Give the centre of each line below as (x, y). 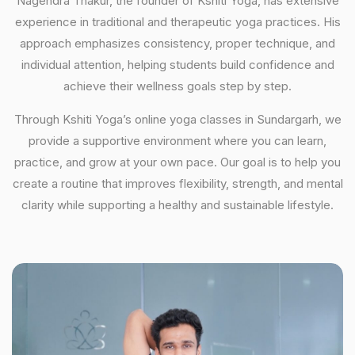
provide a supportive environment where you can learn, (177, 140)
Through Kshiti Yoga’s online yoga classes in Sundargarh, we (177, 119)
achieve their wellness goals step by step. (177, 86)
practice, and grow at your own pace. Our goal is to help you (177, 162)
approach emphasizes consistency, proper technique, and (177, 43)
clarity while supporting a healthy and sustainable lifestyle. (177, 204)
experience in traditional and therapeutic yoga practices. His (177, 21)
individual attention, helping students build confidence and (177, 64)
